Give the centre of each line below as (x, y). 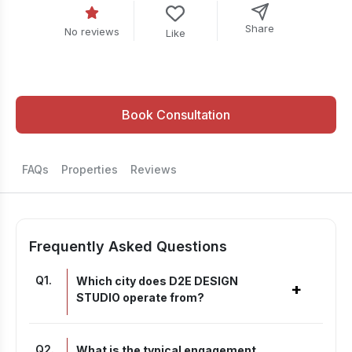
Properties (90, 169)
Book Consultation (176, 115)
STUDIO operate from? (140, 297)
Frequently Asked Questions (128, 246)
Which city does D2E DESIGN (157, 281)
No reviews (92, 31)
